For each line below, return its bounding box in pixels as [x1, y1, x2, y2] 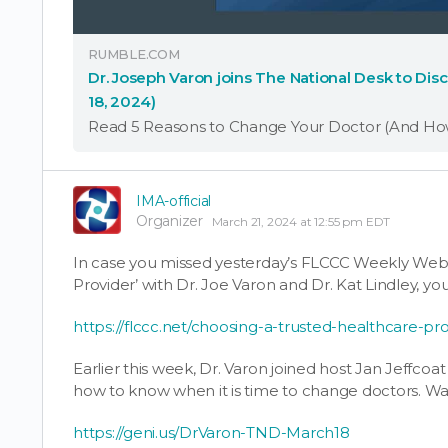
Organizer [136, 211, 203, 230]
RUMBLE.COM [88, 45, 180, 62]
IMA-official [136, 191, 212, 210]
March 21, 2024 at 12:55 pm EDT [211, 213, 391, 229]
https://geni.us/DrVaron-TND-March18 [73, 422, 350, 442]
